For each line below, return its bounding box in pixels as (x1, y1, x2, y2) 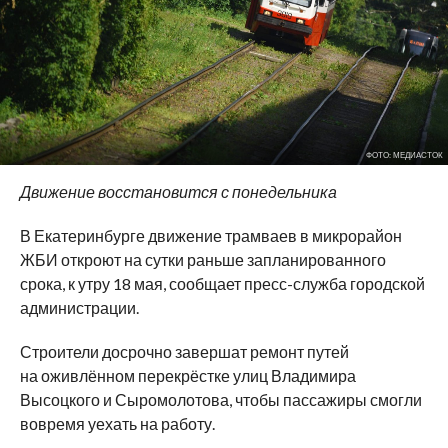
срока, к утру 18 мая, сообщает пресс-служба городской (19, 273, 425, 293)
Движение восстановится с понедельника (19, 181, 337, 201)
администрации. (19, 297, 139, 317)
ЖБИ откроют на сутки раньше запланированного (19, 249, 386, 269)
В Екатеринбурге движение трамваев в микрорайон (19, 225, 402, 245)
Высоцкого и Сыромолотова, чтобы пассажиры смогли (19, 389, 422, 409)
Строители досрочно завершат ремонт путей (19, 341, 349, 361)
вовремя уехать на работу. (19, 413, 215, 433)
